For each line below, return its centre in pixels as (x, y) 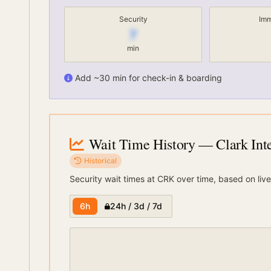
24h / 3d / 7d (136, 206)
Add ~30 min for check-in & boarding (149, 78)
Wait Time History (142, 144)
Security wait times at (113, 179)
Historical (100, 161)
